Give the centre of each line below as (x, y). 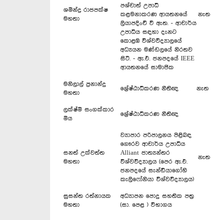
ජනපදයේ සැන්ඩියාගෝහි (154, 170)
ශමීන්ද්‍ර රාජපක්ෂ (86, 10)
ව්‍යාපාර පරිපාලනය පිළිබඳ (156, 135)
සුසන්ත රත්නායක (87, 196)
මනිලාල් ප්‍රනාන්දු (85, 84)
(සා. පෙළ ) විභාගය (146, 205)
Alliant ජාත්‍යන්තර (145, 153)
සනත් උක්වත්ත (84, 153)
